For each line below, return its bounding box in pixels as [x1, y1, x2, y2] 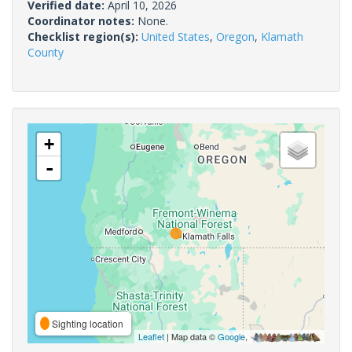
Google [218, 329, 245, 343]
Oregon [216, 28, 255, 44]
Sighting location [49, 316, 123, 330]
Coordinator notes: [27, 13, 137, 28]
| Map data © [164, 329, 218, 343]
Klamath [261, 28, 303, 44]
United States [141, 28, 210, 44]
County [27, 44, 64, 60]
